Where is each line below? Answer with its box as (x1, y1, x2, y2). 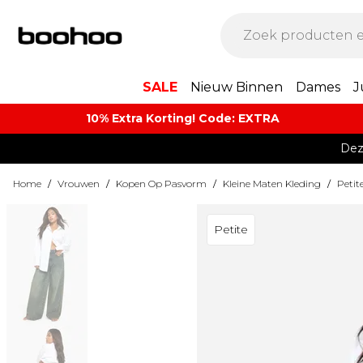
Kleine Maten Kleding (223, 177, 321, 190)
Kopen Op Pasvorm (116, 177, 207, 190)
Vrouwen (58, 177, 100, 190)
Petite (213, 222, 248, 237)
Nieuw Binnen (190, 79, 283, 95)
